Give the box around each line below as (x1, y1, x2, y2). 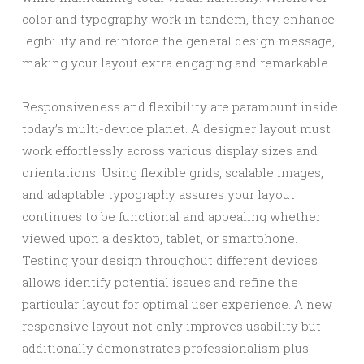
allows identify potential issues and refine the (22, 274, 298, 290)
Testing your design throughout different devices (22, 252, 318, 268)
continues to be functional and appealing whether (22, 208, 321, 224)
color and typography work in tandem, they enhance (22, 11, 335, 27)
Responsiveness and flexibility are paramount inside (22, 98, 338, 115)
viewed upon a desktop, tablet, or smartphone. (22, 230, 297, 246)
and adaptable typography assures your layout (22, 186, 295, 202)
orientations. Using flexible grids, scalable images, (22, 164, 323, 180)
